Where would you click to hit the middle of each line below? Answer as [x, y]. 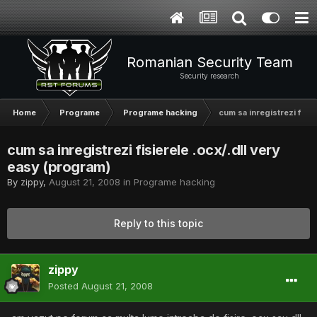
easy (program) [59, 167]
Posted [65, 286]
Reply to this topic [158, 223]
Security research [209, 76]
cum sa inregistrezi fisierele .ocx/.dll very [144, 150]
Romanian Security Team [209, 62]
